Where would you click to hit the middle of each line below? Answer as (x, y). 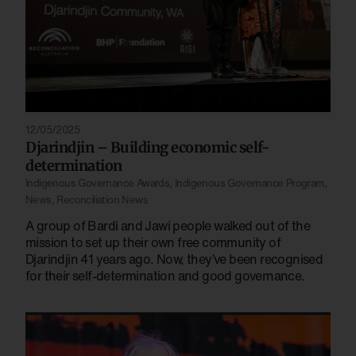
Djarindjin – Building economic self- (147, 147)
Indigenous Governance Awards (98, 183)
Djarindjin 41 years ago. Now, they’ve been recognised (174, 259)
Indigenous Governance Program (250, 183)
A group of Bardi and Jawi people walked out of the (168, 225)
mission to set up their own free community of (153, 242)
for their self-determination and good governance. (165, 275)
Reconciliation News (103, 199)
